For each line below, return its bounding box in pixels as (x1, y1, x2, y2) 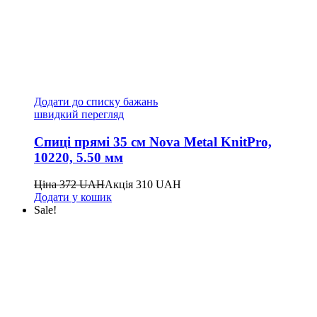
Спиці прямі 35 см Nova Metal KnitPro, (34, 134, 272, 149)
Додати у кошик (34, 191, 112, 204)
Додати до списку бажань (34, 95, 158, 108)
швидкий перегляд (34, 108, 124, 120)
